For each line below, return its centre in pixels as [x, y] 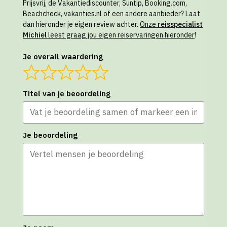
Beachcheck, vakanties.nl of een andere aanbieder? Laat [111, 14]
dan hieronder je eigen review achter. [81, 25]
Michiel [35, 35]
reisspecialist [180, 25]
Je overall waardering [63, 57]
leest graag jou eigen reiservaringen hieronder [121, 35]
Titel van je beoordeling [67, 93]
